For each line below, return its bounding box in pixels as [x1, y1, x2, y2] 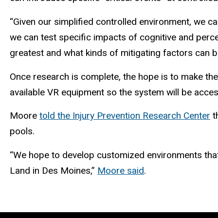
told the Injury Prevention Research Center [39, 110, 210, 122]
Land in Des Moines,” [10, 165, 97, 177]
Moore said [97, 165, 144, 177]
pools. [10, 126, 37, 137]
